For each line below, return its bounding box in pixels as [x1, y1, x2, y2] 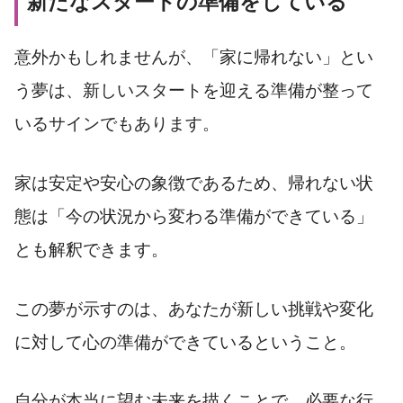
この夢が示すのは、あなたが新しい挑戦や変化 [14, 299, 373, 318]
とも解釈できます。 [14, 239, 168, 259]
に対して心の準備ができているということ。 [14, 332, 356, 352]
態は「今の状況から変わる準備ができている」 [14, 206, 373, 226]
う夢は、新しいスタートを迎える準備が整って [14, 80, 373, 100]
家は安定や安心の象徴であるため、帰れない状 [14, 173, 373, 193]
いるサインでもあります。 [14, 113, 219, 133]
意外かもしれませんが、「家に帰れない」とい [14, 47, 373, 67]
